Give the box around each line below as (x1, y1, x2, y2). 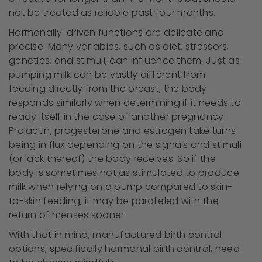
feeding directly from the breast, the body (9, 82, 207, 96)
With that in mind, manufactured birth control (9, 228, 222, 242)
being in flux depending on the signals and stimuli (9, 138, 242, 152)
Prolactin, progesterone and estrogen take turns (9, 124, 236, 138)
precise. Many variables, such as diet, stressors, (9, 40, 229, 54)
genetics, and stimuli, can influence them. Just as (9, 54, 240, 68)
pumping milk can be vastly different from (9, 68, 206, 82)
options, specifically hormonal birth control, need (9, 242, 240, 256)
